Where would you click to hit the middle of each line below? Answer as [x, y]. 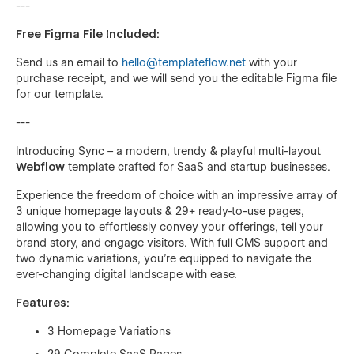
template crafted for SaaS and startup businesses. [198, 166]
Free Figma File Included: [88, 34]
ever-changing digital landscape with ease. [126, 274]
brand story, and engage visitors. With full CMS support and [172, 242]
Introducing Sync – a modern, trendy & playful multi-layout [168, 151]
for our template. [60, 94]
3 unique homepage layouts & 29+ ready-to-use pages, [160, 211]
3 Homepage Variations [109, 331]
